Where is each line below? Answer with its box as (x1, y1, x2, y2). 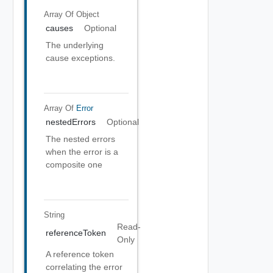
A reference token (46, 249, 114, 259)
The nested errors (46, 134, 115, 144)
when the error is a (46, 147, 118, 157)
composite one (46, 160, 102, 169)
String (43, 210, 65, 219)
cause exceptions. (46, 53, 115, 63)
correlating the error (46, 262, 122, 272)
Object (76, 9, 99, 19)
